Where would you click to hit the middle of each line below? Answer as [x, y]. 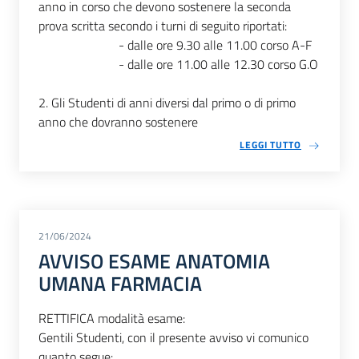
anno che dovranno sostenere [118, 121]
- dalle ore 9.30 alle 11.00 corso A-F [175, 44]
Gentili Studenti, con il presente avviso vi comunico [173, 338]
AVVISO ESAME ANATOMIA [154, 261]
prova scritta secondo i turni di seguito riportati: [163, 25]
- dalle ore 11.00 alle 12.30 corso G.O [178, 64]
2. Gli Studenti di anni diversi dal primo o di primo [167, 102]
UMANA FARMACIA [120, 283]
